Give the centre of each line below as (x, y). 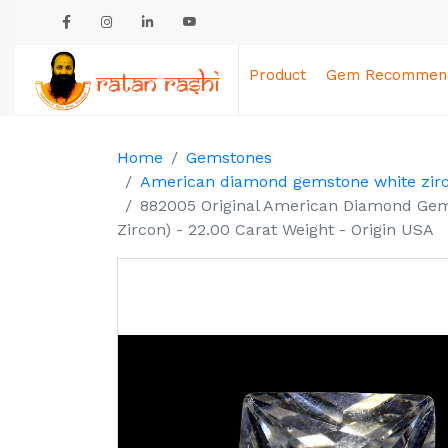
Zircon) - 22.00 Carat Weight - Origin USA (275, 229)
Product (278, 75)
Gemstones (229, 157)
